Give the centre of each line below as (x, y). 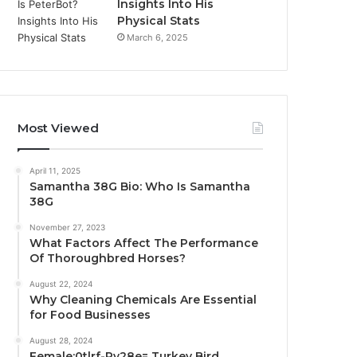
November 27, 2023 (68, 227)
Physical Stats (159, 20)
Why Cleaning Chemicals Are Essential (143, 299)
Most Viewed (59, 127)
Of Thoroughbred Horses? (108, 258)
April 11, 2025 (55, 170)
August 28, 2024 (61, 340)
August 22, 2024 (61, 283)
